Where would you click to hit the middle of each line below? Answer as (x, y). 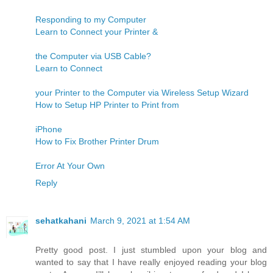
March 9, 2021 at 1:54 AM (140, 220)
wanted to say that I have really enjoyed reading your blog (151, 262)
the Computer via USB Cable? (93, 56)
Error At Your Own (70, 165)
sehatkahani (61, 220)
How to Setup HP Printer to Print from (107, 105)
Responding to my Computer (91, 19)
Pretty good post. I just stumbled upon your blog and (151, 250)
